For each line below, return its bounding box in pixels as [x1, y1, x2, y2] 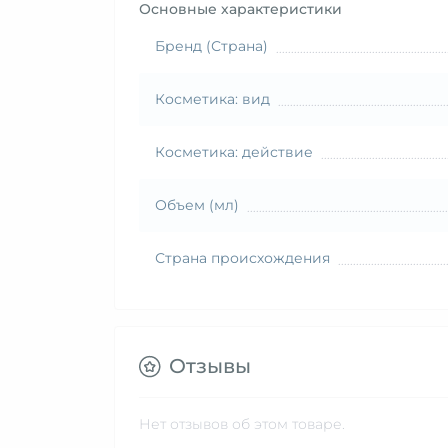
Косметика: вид [155, 90, 270, 108]
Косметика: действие [155, 143, 313, 161]
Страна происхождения [155, 249, 330, 267]
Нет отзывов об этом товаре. [139, 415, 345, 433]
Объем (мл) [155, 196, 239, 214]
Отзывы [169, 354, 251, 378]
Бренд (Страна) [155, 37, 268, 55]
